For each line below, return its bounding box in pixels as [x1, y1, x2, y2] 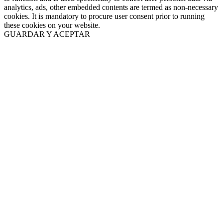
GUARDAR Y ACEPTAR [4, 29, 90, 38]
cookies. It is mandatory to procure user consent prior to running [4, 11, 205, 20]
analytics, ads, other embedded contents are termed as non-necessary [4, 2, 218, 11]
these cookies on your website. [4, 20, 100, 29]
